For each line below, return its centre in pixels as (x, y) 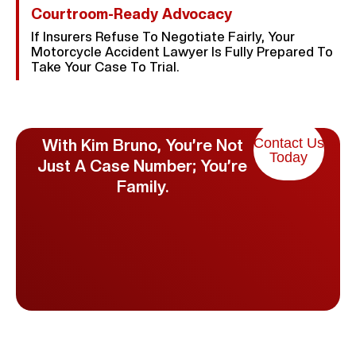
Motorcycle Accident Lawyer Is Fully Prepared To (182, 52)
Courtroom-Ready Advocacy (132, 14)
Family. (142, 186)
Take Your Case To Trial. (105, 67)
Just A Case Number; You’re (143, 166)
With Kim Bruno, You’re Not (142, 145)
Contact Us (288, 143)
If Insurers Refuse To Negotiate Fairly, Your (163, 37)
